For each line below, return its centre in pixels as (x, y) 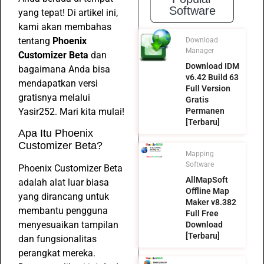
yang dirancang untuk (64, 197)
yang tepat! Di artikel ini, (68, 12)
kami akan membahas (65, 27)
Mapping (199, 154)
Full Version (208, 89)
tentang (35, 41)
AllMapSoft (207, 180)
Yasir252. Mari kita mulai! (71, 111)
